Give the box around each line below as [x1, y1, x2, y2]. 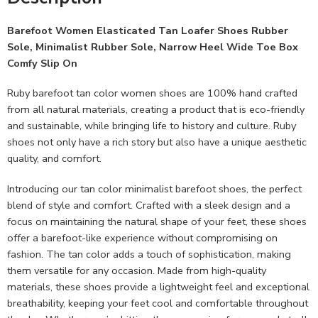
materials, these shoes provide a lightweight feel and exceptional [7, 280, 309, 295]
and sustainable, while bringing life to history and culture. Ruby [7, 119, 296, 133]
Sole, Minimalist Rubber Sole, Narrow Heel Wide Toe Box [7, 39, 298, 54]
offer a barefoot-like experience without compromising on [7, 231, 278, 246]
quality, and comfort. [7, 151, 102, 166]
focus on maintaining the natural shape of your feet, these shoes [7, 214, 307, 229]
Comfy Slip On [7, 55, 77, 70]
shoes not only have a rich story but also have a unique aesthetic [7, 135, 307, 150]
